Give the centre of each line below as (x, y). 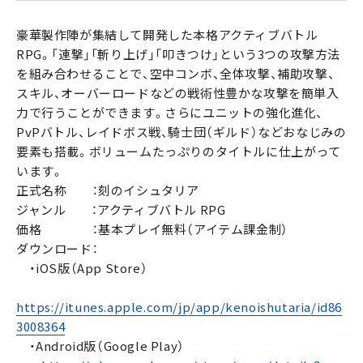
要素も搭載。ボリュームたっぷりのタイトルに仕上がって (179, 152)
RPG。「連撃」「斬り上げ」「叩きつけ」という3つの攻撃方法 (179, 54)
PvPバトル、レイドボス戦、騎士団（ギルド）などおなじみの (181, 132)
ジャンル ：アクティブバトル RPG (121, 210)
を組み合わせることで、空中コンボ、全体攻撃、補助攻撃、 (176, 74)
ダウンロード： (58, 249)
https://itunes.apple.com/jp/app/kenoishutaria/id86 (179, 307)
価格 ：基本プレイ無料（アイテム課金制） (152, 229)
